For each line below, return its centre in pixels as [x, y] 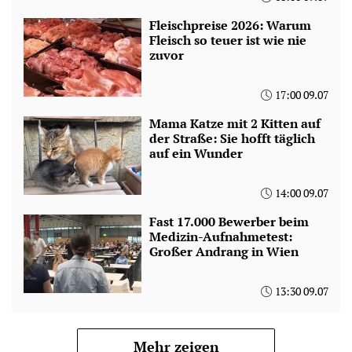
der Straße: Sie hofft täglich [232, 138]
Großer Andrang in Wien [224, 251]
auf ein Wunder [196, 153]
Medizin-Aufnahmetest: [221, 236]
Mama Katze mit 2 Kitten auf [235, 123]
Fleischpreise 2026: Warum [230, 25]
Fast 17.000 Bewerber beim [229, 221]
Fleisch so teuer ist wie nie [228, 40]
